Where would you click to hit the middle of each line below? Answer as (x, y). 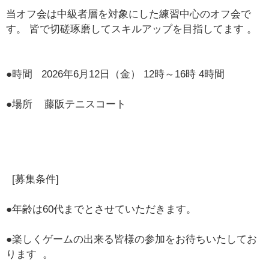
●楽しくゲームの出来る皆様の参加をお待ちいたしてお (132, 240)
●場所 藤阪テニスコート (66, 104)
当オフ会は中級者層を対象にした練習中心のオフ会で (129, 14)
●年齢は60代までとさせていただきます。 (101, 210)
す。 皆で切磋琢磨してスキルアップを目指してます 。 (132, 29)
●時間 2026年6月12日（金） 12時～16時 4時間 (116, 74)
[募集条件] (33, 180)
